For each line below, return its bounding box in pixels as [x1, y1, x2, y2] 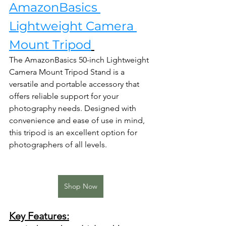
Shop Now [64, 182, 97, 191]
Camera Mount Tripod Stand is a [9, 67, 127, 77]
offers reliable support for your [9, 91, 121, 101]
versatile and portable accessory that [9, 79, 141, 89]
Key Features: [9, 210, 69, 222]
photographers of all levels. [9, 140, 107, 150]
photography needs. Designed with [9, 103, 138, 114]
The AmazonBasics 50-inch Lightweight [9, 55, 151, 65]
